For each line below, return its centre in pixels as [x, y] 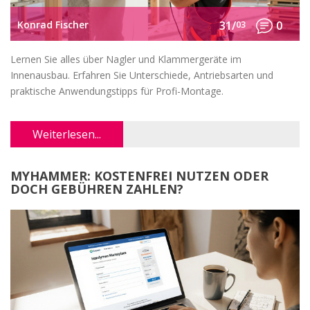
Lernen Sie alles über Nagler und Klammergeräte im [126, 60]
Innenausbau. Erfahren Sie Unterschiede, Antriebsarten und [142, 75]
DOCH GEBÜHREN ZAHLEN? [97, 189]
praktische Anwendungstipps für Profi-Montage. [117, 91]
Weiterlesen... [67, 135]
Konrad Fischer [53, 24]
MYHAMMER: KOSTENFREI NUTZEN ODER [139, 176]
